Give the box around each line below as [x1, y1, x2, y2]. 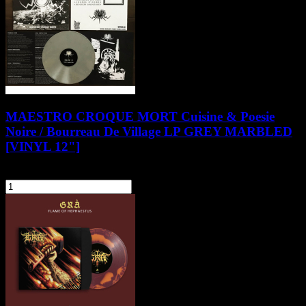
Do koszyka [148, 180, 200, 192]
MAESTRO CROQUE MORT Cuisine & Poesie [5, 109, 275, 124]
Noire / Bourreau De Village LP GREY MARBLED [5, 124, 292, 139]
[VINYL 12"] [5, 139, 80, 154]
